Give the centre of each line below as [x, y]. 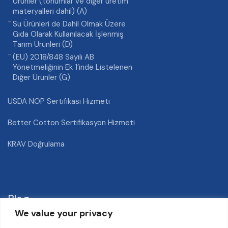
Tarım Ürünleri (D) [43, 44]
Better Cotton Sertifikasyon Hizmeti [71, 122]
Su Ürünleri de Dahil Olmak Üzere [69, 24]
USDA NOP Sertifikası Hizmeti [59, 101]
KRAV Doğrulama [36, 144]
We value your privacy [64, 213]
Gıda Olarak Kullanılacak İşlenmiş [68, 34]
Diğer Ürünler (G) [41, 77]
